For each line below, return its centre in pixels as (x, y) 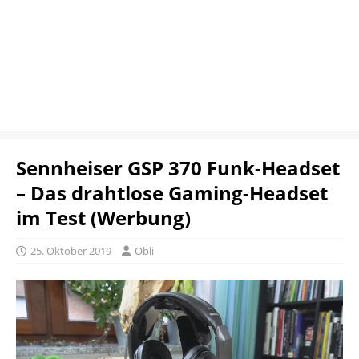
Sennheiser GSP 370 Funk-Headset (178, 168)
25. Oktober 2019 (71, 251)
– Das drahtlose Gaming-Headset (172, 193)
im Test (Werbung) (103, 218)
